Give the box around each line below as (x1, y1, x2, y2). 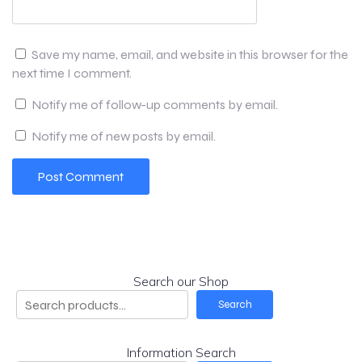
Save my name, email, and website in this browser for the (32, 47, 348, 63)
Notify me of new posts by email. (32, 128, 216, 145)
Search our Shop (133, 273, 229, 290)
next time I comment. (12, 65, 132, 82)
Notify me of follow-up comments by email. (32, 97, 278, 113)
